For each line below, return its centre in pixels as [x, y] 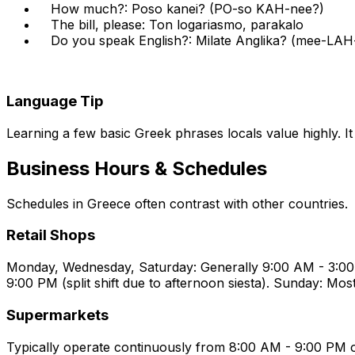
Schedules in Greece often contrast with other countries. [177, 203]
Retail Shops [51, 235]
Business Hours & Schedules [137, 168]
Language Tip [55, 101]
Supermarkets [57, 315]
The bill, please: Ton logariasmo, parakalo [177, 25]
